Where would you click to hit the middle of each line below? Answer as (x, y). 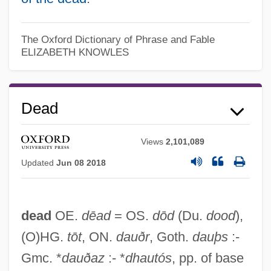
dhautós (148, 258)
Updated (38, 163)
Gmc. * (41, 258)
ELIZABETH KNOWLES (75, 52)
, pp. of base (207, 258)
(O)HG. (44, 237)
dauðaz (83, 258)
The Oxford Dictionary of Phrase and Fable (118, 39)
